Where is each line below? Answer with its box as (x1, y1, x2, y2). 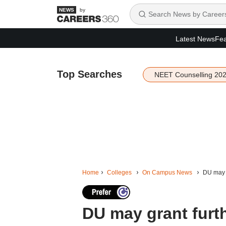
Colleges (106, 169, 132, 176)
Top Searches (56, 69, 122, 80)
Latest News (176, 34, 215, 43)
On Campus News (142, 169, 192, 176)
